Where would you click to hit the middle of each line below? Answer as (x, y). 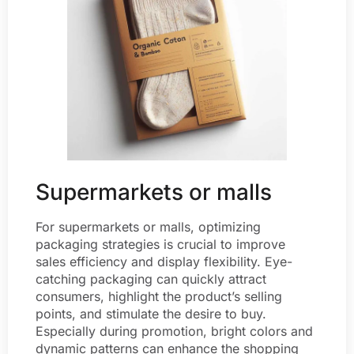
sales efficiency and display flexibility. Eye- (164, 262)
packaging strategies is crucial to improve (160, 245)
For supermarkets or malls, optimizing (148, 227)
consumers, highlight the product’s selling (159, 297)
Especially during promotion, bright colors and (174, 331)
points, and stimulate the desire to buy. (151, 314)
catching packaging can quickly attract (151, 279)
